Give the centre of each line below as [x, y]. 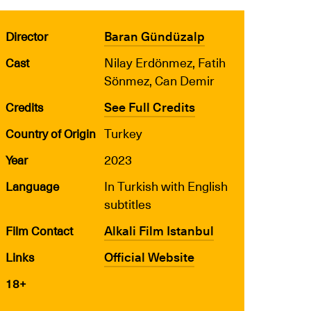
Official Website [149, 257]
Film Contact [39, 230]
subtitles [128, 204]
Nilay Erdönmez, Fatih [165, 62]
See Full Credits [150, 107]
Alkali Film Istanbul [159, 230]
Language [32, 186]
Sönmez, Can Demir [159, 80]
